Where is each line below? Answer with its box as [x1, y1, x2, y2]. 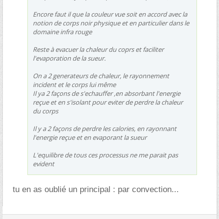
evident [33, 159, 54, 168]
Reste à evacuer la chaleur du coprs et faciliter [33, 44, 164, 54]
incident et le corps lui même [33, 80, 116, 89]
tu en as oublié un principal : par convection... [13, 184, 179, 194]
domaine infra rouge [33, 27, 92, 36]
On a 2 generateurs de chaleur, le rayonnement [33, 71, 169, 80]
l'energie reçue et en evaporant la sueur [33, 132, 147, 142]
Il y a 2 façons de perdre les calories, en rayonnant [33, 124, 176, 133]
